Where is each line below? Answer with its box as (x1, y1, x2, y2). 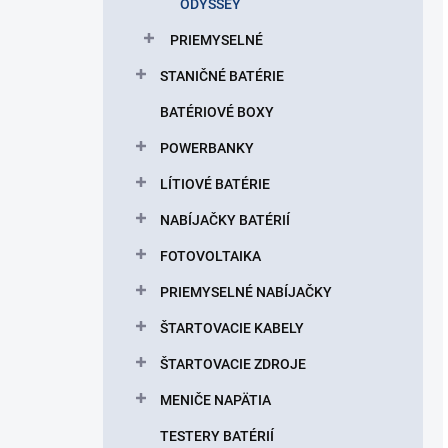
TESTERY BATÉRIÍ (160, 428, 274, 444)
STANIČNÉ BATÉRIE (160, 68, 284, 84)
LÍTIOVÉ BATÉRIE (160, 176, 270, 192)
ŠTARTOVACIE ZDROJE (160, 356, 306, 372)
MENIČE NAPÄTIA (160, 392, 271, 408)
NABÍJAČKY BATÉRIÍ (160, 212, 290, 228)
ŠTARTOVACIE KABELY (160, 320, 304, 336)
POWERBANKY (160, 140, 254, 156)
